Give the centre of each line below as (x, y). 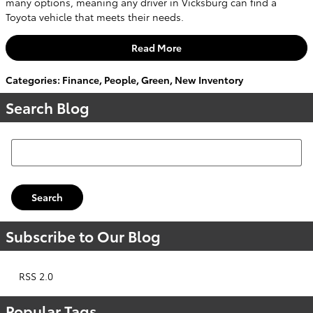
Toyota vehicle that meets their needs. (95, 16)
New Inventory (209, 79)
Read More (156, 47)
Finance (81, 79)
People (120, 79)
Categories (31, 79)
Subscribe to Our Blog (83, 236)
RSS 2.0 (35, 276)
